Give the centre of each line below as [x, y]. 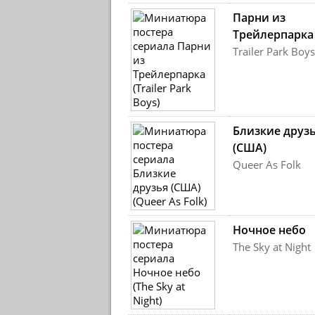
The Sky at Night [271, 247]
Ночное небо [269, 230]
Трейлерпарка [273, 34]
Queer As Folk [266, 165]
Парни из [259, 18]
